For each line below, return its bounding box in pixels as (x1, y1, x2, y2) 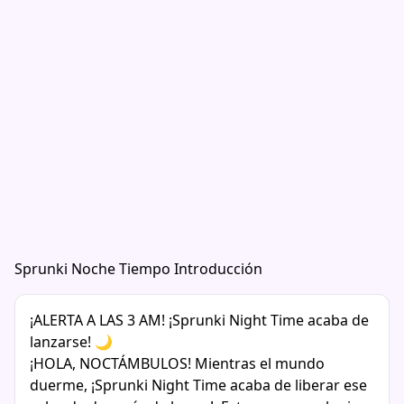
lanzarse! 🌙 (30, 332, 113, 352)
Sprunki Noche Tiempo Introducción (14, 259, 262, 279)
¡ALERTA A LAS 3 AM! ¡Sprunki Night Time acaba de (30, 310, 369, 330)
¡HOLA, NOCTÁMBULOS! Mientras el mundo (30, 353, 325, 373)
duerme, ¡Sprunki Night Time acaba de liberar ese (30, 375, 367, 395)
